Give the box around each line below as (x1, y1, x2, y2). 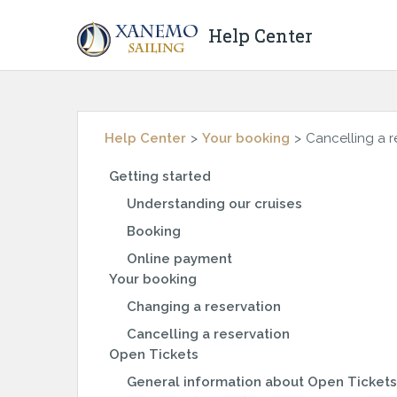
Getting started (109, 168, 211, 184)
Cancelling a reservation (127, 326, 290, 342)
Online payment (127, 251, 232, 267)
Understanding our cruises (127, 196, 302, 212)
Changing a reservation (127, 299, 281, 315)
